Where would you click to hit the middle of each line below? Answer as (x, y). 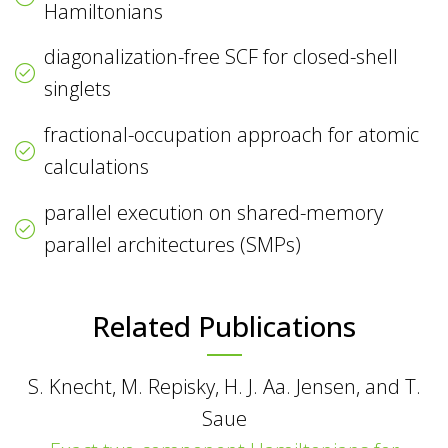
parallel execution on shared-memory (214, 212)
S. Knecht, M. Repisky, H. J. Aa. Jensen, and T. (224, 386)
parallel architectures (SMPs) (173, 244)
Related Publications (224, 325)
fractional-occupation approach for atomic (232, 135)
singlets (78, 89)
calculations (97, 167)
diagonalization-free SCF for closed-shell (221, 57)
